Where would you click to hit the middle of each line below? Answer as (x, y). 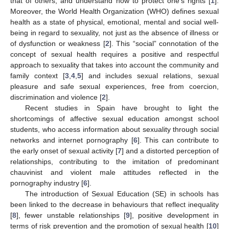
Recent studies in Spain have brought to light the (122, 108)
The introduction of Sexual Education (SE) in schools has (122, 193)
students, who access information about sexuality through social (114, 129)
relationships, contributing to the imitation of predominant (114, 161)
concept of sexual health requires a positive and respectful (114, 54)
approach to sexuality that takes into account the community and (114, 65)
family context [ (38, 75)
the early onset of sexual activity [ (64, 151)
